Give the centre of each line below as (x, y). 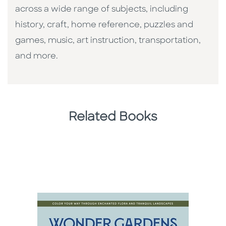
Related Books (113, 117)
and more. (37, 56)
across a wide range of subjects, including (102, 9)
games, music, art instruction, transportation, (108, 41)
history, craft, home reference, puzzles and (104, 25)
